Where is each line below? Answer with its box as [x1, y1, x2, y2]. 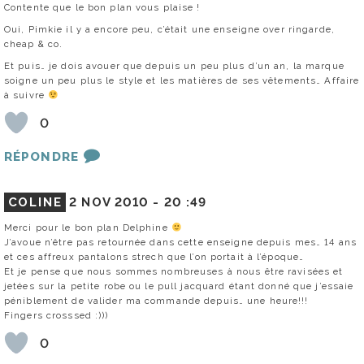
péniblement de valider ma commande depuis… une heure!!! [4, 295, 309, 307]
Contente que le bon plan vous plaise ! [4, 2, 201, 14]
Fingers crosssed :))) [4, 310, 109, 322]
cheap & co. [4, 38, 63, 50]
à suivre [4, 89, 49, 102]
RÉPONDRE [4, 149, 79, 165]
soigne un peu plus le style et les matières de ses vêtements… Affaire [4, 75, 360, 87]
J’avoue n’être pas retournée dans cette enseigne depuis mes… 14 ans [4, 236, 357, 249]
